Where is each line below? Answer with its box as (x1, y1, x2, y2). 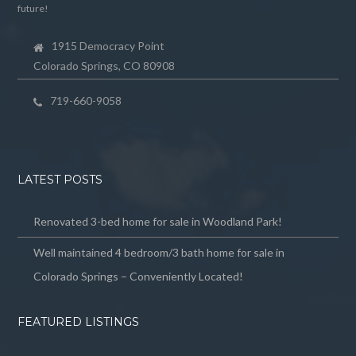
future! (17, 2, 49, 15)
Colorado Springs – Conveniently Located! (33, 269, 244, 284)
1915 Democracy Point (52, 39, 165, 53)
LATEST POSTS (17, 172, 103, 188)
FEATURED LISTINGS (17, 315, 140, 330)
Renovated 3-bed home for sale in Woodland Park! (33, 215, 283, 229)
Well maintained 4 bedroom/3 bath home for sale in (33, 246, 285, 260)
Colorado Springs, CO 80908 (33, 59, 176, 73)
